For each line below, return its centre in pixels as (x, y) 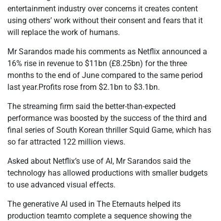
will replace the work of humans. (64, 32)
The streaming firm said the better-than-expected (92, 106)
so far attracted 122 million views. (66, 142)
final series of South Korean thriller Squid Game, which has (109, 130)
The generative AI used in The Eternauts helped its (94, 204)
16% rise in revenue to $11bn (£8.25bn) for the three (97, 63)
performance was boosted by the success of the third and (107, 118)
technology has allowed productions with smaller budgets (108, 173)
